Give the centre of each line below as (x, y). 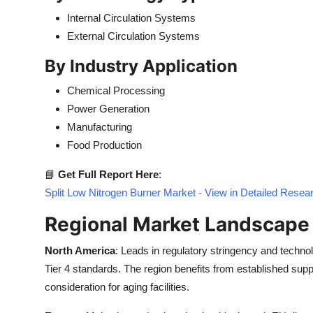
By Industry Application (141, 66)
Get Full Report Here (108, 174)
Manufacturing (100, 127)
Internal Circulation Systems (131, 18)
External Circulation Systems (133, 36)
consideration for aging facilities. (117, 287)
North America (80, 250)
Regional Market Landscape (177, 224)
